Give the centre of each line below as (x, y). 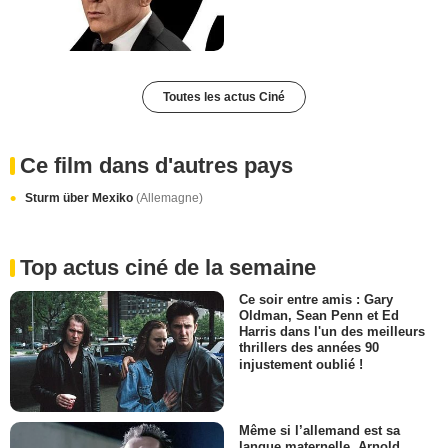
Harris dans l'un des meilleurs (332, 332)
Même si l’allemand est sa (319, 430)
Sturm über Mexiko (80, 198)
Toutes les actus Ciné (224, 97)
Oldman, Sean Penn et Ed (319, 316)
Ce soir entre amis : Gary (316, 300)
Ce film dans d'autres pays (156, 166)
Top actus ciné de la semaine (168, 268)
